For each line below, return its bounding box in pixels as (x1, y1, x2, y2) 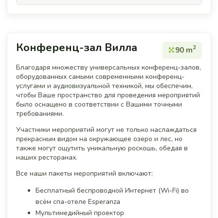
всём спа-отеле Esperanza (36, 197, 120, 206)
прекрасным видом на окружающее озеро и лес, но (16, 134, 182, 144)
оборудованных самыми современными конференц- (16, 72, 184, 81)
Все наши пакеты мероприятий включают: (16, 168, 153, 178)
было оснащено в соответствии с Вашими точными (16, 99, 182, 109)
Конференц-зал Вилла (16, 40, 137, 55)
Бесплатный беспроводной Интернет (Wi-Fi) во (36, 185, 189, 195)
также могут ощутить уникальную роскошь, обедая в (16, 143, 188, 153)
